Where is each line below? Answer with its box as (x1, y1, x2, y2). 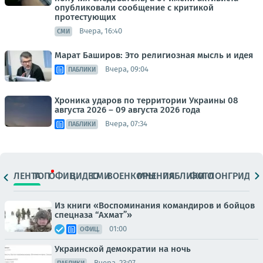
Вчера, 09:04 (105, 65, 149, 74)
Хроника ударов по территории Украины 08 (55, 95, 238, 106)
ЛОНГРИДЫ (208, 170, 258, 182)
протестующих (55, 11, 116, 22)
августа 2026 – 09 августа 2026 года (55, 104, 200, 115)
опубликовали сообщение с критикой (55, 2, 214, 13)
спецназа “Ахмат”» (55, 209, 132, 220)
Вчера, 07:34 (105, 119, 147, 129)
